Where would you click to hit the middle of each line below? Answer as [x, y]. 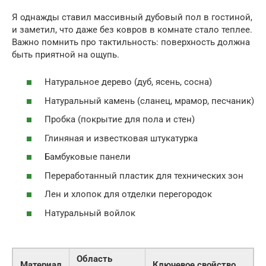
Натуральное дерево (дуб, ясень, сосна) [128, 82]
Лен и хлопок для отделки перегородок [128, 194]
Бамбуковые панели [88, 157]
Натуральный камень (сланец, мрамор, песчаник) [149, 101]
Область [94, 259]
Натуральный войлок [90, 213]
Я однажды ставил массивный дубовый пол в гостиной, [132, 17]
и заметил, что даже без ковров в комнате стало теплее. [132, 29]
